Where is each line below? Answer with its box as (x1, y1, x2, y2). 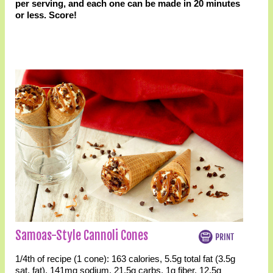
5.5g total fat (164, 253, 213, 264)
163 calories (111, 253, 160, 264)
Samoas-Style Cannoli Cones (15, 227, 148, 243)
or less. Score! (15, 10, 77, 20)
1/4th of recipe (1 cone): (15, 253, 112, 264)
